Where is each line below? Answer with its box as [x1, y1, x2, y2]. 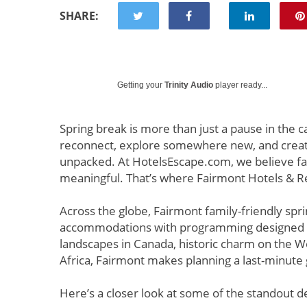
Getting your [117, 80, 164, 90]
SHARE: [60, 8, 99, 23]
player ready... [213, 80, 267, 90]
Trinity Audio [164, 80, 213, 90]
